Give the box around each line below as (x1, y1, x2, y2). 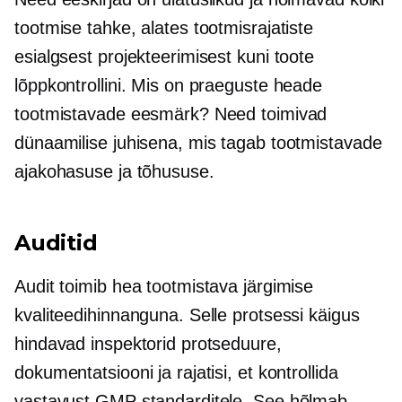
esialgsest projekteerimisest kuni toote (14, 47, 315, 66)
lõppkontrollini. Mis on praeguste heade (14, 75, 323, 95)
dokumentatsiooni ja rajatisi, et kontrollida (14, 363, 338, 382)
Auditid (14, 230, 98, 256)
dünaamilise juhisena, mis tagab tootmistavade (14, 133, 382, 153)
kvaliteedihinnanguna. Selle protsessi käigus (14, 305, 360, 325)
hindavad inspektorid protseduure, (14, 334, 282, 354)
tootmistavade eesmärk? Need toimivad (14, 104, 328, 124)
